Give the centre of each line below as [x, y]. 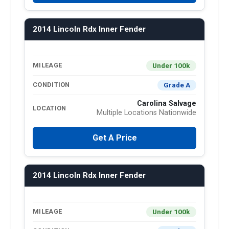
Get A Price [114, 138]
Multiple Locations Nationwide [146, 112]
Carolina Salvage [167, 103]
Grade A [177, 85]
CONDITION [51, 85]
